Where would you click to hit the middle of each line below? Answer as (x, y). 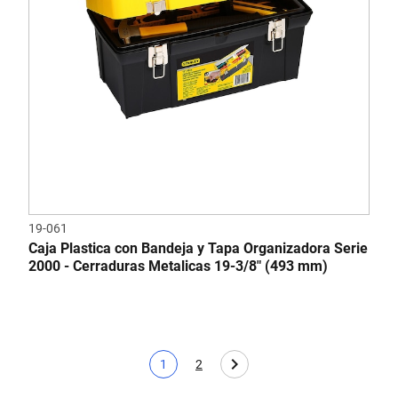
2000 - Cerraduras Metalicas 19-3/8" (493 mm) (178, 266)
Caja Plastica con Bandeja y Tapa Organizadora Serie (198, 248)
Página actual (200, 372)
